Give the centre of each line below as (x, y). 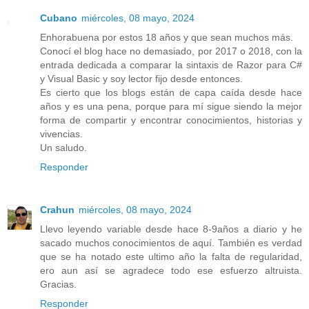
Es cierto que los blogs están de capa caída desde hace (171, 93)
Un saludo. (63, 148)
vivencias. (61, 134)
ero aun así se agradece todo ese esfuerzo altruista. (171, 271)
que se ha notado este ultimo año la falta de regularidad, (171, 257)
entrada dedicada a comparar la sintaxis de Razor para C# (171, 65)
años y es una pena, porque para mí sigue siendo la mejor (171, 107)
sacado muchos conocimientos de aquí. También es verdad (171, 243)
